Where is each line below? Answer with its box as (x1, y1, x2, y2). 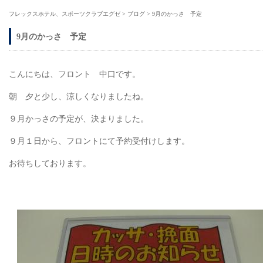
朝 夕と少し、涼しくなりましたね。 (9, 92, 149, 102)
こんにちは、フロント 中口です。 (9, 69, 140, 79)
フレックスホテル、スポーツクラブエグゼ (9, 11, 120, 17)
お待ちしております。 (9, 159, 91, 168)
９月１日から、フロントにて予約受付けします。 (9, 136, 190, 146)
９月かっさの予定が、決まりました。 (9, 114, 149, 124)
